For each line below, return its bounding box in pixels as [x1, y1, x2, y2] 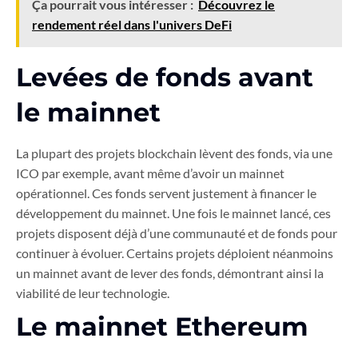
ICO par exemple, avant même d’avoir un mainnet [16, 165, 284, 181]
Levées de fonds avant [16, 62, 313, 93]
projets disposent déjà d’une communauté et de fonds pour [16, 225, 337, 241]
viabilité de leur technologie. [16, 285, 169, 301]
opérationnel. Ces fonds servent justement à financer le [16, 185, 316, 201]
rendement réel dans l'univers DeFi [32, 17, 232, 33]
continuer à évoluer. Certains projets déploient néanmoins [16, 245, 333, 261]
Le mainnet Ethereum [16, 311, 308, 343]
